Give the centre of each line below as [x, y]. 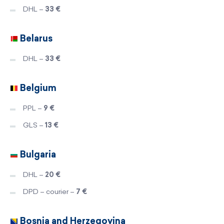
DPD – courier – [49, 191]
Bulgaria [37, 154]
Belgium [37, 88]
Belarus [35, 38]
